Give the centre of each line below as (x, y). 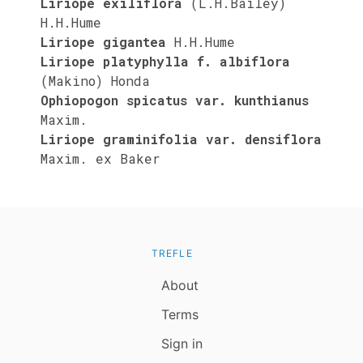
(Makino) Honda (95, 80)
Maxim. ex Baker (100, 158)
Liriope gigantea (103, 41)
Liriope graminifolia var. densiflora (181, 139)
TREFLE (172, 253)
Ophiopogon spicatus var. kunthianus (175, 100)
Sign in (181, 343)
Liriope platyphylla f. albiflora (165, 61)
